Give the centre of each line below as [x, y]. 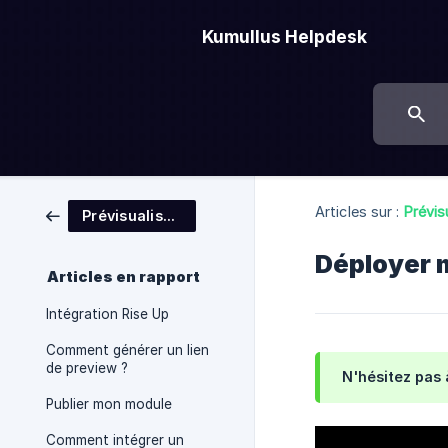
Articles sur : [357, 211]
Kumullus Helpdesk [284, 36]
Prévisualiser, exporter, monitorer [168, 215]
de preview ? [87, 368]
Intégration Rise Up [107, 314]
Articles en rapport [123, 277]
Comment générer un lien [127, 350]
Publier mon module [109, 404]
